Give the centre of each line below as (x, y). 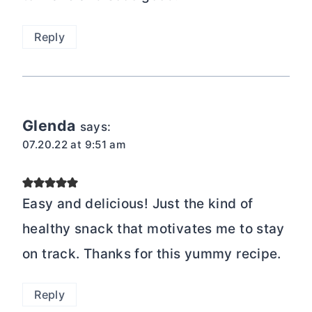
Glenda (49, 125)
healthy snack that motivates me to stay (154, 228)
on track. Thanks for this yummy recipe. (152, 253)
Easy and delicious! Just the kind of (138, 203)
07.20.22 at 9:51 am (74, 144)
